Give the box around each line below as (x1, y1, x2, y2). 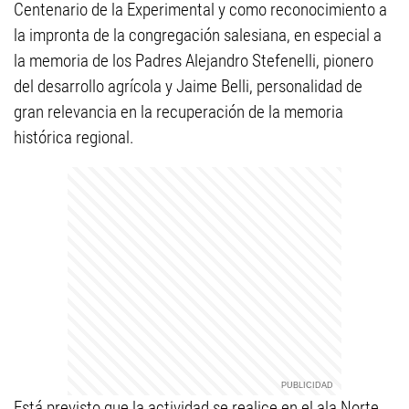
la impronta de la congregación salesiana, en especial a (14, 25, 382, 46)
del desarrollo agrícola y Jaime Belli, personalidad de (14, 76, 362, 97)
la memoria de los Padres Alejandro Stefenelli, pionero (14, 50, 373, 71)
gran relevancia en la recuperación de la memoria (14, 101, 343, 122)
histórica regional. (14, 127, 134, 148)
